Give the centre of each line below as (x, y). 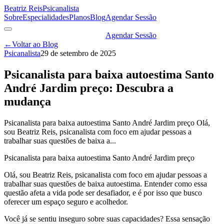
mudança (27, 101)
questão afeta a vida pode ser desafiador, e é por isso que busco (103, 192)
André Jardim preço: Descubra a (89, 88)
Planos (79, 17)
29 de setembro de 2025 (78, 53)
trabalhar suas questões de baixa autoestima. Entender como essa (105, 183)
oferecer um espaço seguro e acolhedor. (66, 201)
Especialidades (46, 17)
